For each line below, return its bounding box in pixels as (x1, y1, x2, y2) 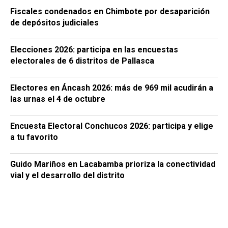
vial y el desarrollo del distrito (10, 170, 125, 180)
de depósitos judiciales (10, 17, 99, 27)
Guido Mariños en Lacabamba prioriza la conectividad (10, 159, 215, 169)
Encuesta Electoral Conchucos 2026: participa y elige (10, 121, 213, 131)
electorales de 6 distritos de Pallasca (10, 55, 154, 66)
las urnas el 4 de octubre (10, 94, 105, 104)
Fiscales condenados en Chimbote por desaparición (10, 6, 210, 16)
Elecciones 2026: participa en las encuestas (10, 44, 178, 54)
